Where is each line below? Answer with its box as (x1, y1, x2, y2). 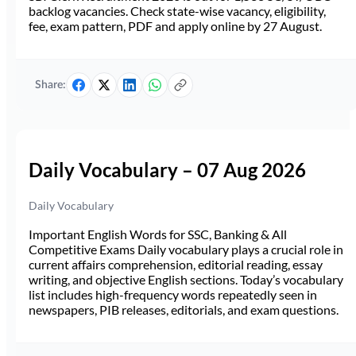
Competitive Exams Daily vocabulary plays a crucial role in (29, 242, 343, 257)
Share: (35, 79, 66, 91)
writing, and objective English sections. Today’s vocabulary (29, 272, 343, 288)
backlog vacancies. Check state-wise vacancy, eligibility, (29, 3, 326, 19)
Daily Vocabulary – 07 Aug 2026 (29, 158, 306, 182)
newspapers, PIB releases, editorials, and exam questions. (29, 302, 339, 318)
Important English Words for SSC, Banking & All (29, 226, 287, 242)
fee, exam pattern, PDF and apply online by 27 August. (29, 18, 322, 34)
